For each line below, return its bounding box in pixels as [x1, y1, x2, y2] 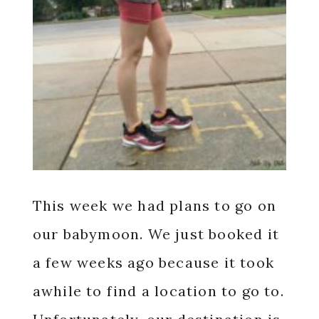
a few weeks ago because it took [32, 253, 274, 271]
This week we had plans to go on [32, 197, 276, 214]
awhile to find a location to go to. [32, 282, 284, 300]
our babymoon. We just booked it [32, 225, 279, 243]
